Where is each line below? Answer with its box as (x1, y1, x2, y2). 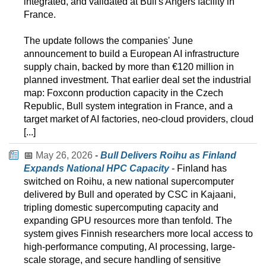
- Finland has (169, 163, 227, 174)
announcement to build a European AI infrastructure (24, 49, 239, 59)
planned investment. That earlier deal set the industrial (24, 75, 251, 85)
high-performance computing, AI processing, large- (24, 242, 235, 252)
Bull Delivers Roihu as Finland (100, 150, 236, 161)
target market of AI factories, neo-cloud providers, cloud (24, 114, 254, 125)
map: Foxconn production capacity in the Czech (24, 88, 223, 99)
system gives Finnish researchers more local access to (24, 229, 253, 239)
